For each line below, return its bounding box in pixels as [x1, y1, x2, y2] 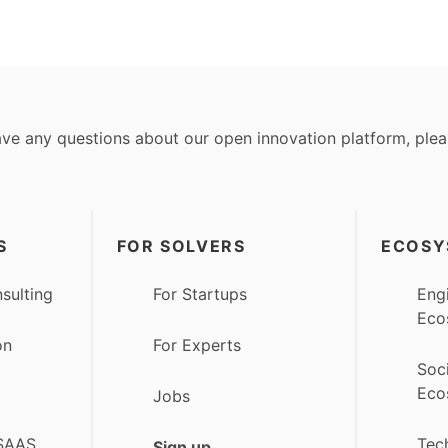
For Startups [152, 283, 247, 304]
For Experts [152, 335, 241, 356]
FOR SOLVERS [116, 235, 246, 256]
